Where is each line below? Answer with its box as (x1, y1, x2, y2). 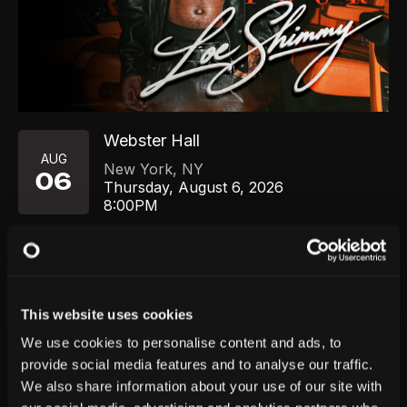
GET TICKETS (152, 240, 254, 258)
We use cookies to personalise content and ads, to (21, 334, 342, 351)
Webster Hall (104, 131, 201, 150)
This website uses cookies (21, 306, 194, 322)
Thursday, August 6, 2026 (104, 178, 284, 196)
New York (104, 160, 174, 178)
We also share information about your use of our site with (21, 378, 382, 394)
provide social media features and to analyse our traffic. (21, 356, 373, 372)
